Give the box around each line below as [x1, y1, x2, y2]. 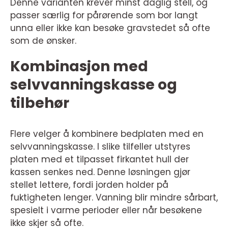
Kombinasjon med [10, 56, 148, 76]
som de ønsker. [10, 34, 76, 47]
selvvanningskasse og [10, 74, 177, 95]
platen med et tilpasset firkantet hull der [10, 153, 189, 165]
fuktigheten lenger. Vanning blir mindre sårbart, [10, 191, 218, 204]
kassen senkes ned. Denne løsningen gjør [10, 165, 190, 178]
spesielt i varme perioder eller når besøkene [10, 204, 202, 216]
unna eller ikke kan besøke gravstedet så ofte [10, 21, 210, 34]
